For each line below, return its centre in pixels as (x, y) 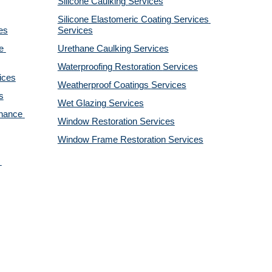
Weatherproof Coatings (104, 85)
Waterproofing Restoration (110, 67)
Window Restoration (98, 121)
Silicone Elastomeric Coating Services (133, 19)
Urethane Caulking (95, 49)
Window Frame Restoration (113, 140)
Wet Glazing (83, 103)
